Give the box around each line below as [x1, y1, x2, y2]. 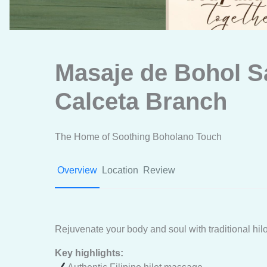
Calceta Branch [55, 88, 227, 114]
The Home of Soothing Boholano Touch [55, 132, 222, 142]
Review [143, 165, 175, 175]
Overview [57, 165, 97, 175]
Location [102, 165, 138, 175]
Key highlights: [55, 248, 123, 258]
